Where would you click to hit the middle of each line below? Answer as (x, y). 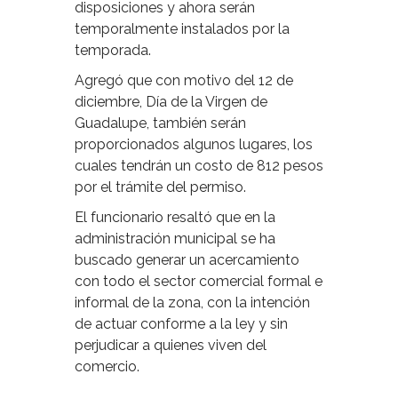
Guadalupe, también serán (160, 123)
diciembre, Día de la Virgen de (171, 102)
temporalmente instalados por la (182, 29)
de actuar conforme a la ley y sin (181, 324)
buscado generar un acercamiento (187, 260)
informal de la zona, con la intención (192, 303)
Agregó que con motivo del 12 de (184, 81)
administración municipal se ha (175, 239)
